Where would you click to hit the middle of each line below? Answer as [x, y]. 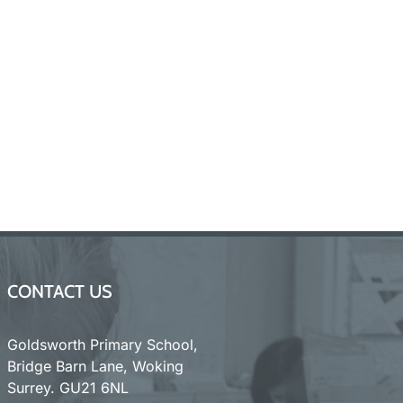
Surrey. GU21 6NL [67, 387]
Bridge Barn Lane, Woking [95, 366]
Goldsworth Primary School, [102, 344]
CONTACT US [59, 291]
